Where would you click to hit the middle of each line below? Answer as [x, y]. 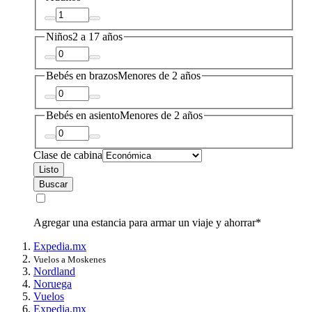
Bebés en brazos [82, 76]
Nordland [54, 271]
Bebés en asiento [83, 115]
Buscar [53, 184]
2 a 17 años [97, 36]
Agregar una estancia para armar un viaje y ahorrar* [147, 222]
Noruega [53, 283]
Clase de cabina [68, 155]
